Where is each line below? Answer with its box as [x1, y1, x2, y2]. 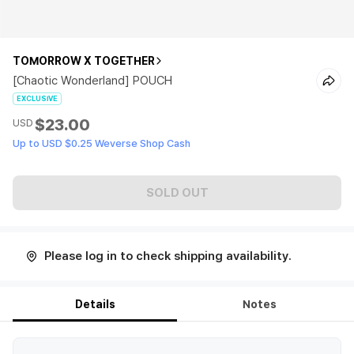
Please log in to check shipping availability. [44, 249, 292, 263]
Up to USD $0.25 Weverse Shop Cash [13, 137, 190, 149]
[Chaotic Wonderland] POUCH [13, 73, 172, 88]
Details [74, 298, 115, 311]
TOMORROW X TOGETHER [13, 55, 155, 67]
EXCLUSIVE [17, 94, 58, 103]
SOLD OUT [145, 185, 209, 200]
